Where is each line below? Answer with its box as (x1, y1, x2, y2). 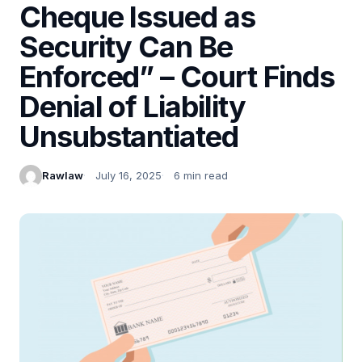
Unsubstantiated (19, 118, 238, 154)
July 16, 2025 (95, 169, 162, 183)
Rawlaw (42, 169, 83, 183)
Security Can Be (19, 28, 233, 65)
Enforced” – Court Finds (19, 58, 335, 95)
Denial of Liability (19, 88, 246, 124)
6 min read (174, 169, 228, 183)
